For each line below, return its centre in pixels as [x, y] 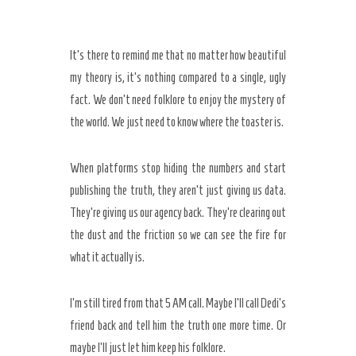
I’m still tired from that [118, 303]
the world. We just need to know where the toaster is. [177, 122]
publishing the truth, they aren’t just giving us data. [178, 190]
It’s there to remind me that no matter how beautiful [178, 55]
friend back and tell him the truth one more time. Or [178, 325]
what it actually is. [107, 257]
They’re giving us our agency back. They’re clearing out [178, 213]
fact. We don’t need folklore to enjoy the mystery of [178, 100]
